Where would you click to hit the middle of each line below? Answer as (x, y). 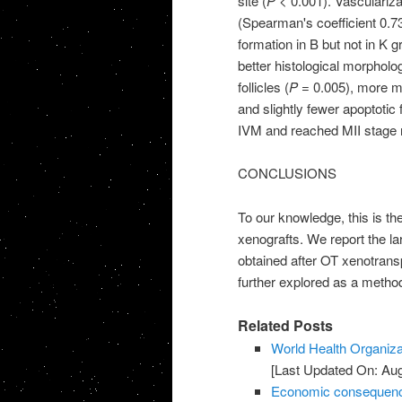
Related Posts (285, 326)
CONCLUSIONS (287, 173)
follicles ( (263, 87)
